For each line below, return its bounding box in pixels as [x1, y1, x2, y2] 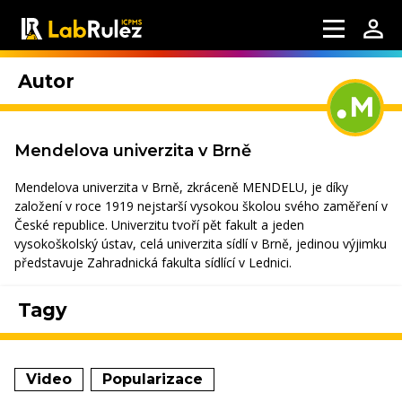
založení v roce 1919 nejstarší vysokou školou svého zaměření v [14, 197, 388, 214]
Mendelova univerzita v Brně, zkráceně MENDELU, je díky [14, 179, 348, 196]
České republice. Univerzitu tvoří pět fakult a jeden [14, 216, 304, 233]
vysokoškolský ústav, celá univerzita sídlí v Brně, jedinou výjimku [14, 235, 387, 252]
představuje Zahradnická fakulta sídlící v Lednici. [14, 254, 292, 271]
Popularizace [102, 371, 203, 388]
